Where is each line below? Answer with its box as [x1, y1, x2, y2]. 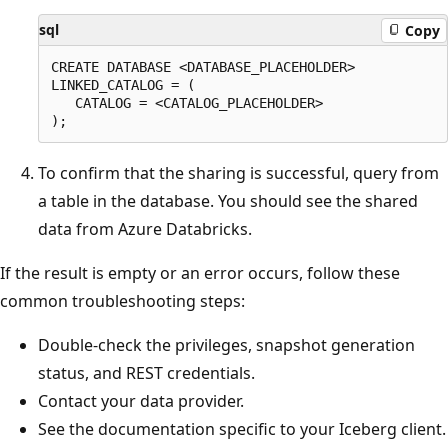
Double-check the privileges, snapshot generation [38, 334, 415, 357]
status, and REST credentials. [38, 362, 255, 385]
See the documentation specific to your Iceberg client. [38, 418, 446, 441]
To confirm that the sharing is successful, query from [38, 162, 439, 185]
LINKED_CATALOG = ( [51, 77, 195, 94]
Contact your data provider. [38, 390, 244, 413]
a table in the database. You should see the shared [38, 190, 418, 213]
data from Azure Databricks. [38, 218, 252, 241]
